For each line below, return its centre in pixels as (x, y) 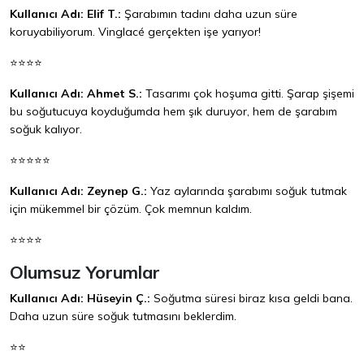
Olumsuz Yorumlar (85, 272)
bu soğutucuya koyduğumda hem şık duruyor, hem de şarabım (173, 112)
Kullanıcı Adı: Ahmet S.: (76, 94)
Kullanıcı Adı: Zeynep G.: (78, 191)
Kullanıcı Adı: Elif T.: (65, 14)
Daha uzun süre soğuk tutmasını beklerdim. (123, 316)
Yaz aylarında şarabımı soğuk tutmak (247, 191)
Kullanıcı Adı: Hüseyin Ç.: (80, 299)
